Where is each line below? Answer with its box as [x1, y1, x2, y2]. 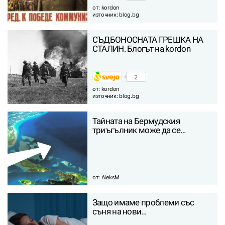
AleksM [101, 174, 120, 181]
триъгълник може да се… [92, 125, 186, 136]
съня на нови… [92, 206, 147, 217]
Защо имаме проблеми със [92, 197, 194, 208]
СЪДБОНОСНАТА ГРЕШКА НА [92, 35, 203, 45]
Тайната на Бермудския [92, 116, 180, 127]
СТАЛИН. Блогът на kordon [92, 44, 190, 54]
